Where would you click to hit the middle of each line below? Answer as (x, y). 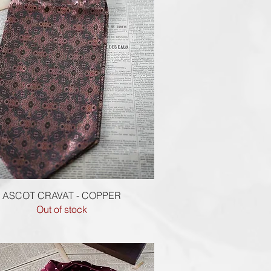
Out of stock (61, 209)
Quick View (62, 194)
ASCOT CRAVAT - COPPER (61, 195)
